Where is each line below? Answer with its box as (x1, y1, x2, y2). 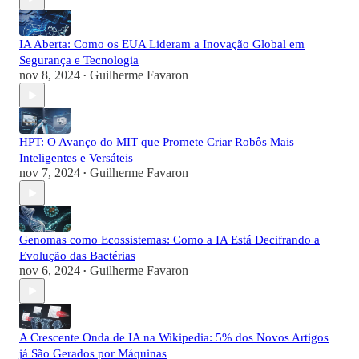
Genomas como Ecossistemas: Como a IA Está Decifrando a (19, 233, 320, 247)
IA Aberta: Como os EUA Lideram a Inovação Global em (19, 38, 305, 51)
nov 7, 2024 (19, 166, 80, 180)
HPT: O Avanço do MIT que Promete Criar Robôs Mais (19, 135, 294, 149)
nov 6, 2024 (19, 264, 80, 278)
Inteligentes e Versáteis (19, 151, 133, 165)
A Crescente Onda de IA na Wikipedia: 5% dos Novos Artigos (19, 331, 329, 345)
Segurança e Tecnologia (19, 54, 139, 67)
